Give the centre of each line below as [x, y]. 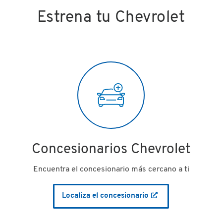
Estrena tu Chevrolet [111, 18]
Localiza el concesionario [105, 196]
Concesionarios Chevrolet [111, 149]
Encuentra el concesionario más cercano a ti [111, 169]
